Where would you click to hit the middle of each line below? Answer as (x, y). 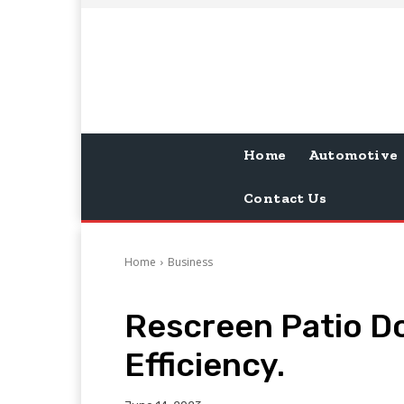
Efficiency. (205, 364)
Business (190, 262)
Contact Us (285, 197)
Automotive (353, 154)
